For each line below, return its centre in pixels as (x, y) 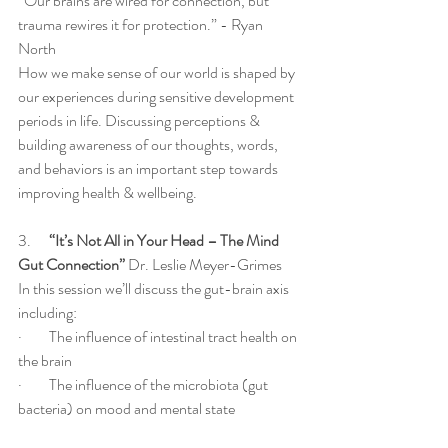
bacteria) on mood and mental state (126, 409)
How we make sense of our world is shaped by (158, 73)
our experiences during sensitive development (157, 97)
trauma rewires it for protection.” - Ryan (142, 25)
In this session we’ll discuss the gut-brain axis (155, 289)
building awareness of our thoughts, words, (149, 145)
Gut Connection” (71, 265)
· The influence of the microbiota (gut (144, 385)
